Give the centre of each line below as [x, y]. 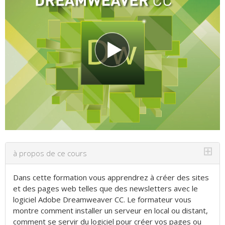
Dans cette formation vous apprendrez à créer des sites [111, 177]
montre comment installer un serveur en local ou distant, [110, 210]
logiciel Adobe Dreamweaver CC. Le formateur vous [102, 199]
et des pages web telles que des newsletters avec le [105, 188]
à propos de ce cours [50, 153]
